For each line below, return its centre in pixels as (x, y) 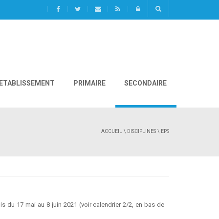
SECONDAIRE (145, 83)
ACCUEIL (112, 131)
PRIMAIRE (89, 83)
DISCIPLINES (142, 131)
